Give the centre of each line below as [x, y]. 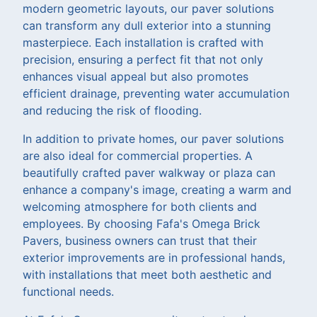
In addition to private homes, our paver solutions [153, 138]
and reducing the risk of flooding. [112, 110]
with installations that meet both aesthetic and [147, 274]
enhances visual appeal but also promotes [136, 76]
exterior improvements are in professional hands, [154, 257]
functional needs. [68, 291]
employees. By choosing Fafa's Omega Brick [142, 223]
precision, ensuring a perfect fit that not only [143, 59]
